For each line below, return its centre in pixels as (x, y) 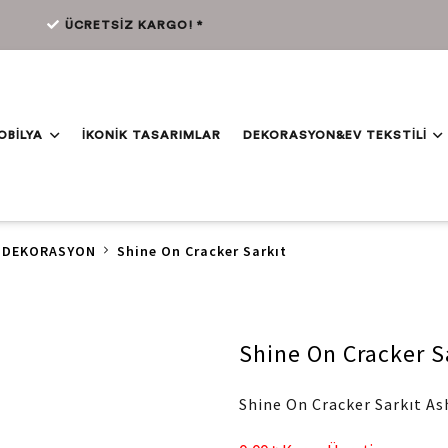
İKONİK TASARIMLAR (151, 135)
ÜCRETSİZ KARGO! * (133, 24)
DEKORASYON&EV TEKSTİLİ (334, 135)
